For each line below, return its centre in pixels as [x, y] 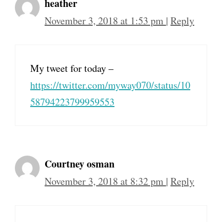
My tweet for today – [72, 68]
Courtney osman [80, 164]
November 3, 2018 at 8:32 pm [105, 181]
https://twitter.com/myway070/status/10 [110, 85]
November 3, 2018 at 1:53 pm [105, 21]
